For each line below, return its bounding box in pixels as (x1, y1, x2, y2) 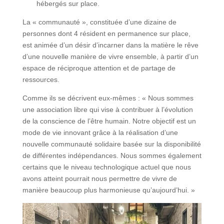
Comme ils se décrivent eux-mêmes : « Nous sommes (22, 94, 193, 102)
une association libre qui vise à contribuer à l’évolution (22, 105, 193, 114)
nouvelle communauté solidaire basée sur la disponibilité (22, 140, 201, 148)
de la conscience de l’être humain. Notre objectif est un (22, 117, 196, 125)
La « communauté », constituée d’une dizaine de (22, 18, 176, 26)
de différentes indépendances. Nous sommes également (22, 151, 201, 160)
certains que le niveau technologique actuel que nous (22, 163, 191, 171)
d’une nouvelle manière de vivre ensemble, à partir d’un (22, 52, 198, 61)
